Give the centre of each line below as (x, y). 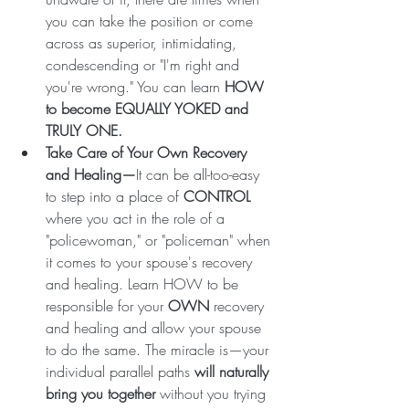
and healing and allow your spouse (156, 327)
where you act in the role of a (137, 218)
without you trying (213, 393)
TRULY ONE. (86, 130)
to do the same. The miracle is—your (159, 349)
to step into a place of (115, 196)
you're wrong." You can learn (133, 86)
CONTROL (217, 196)
